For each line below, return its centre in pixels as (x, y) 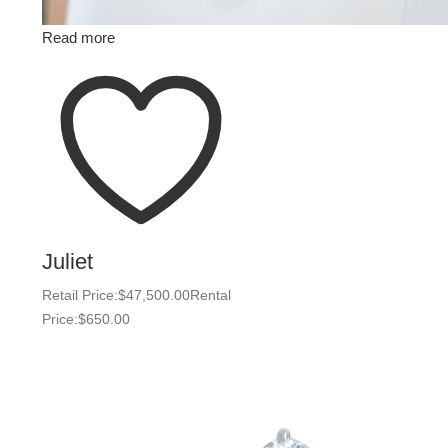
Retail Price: (80, 295)
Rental (210, 295)
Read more (78, 37)
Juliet (67, 261)
